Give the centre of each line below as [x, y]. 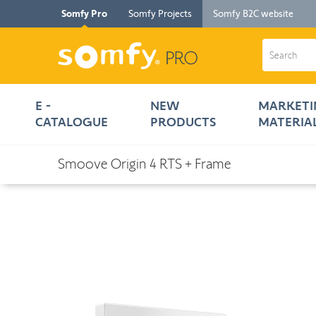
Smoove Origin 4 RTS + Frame [145, 164]
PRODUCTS [183, 122]
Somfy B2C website [253, 13]
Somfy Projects [160, 13]
